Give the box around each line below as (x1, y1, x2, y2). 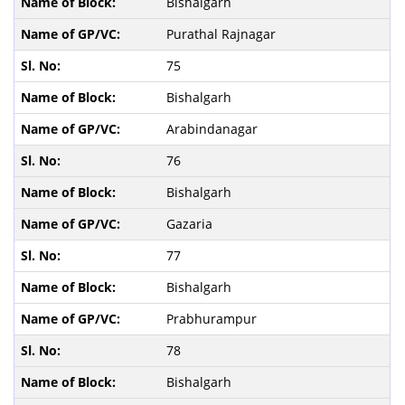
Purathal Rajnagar (165, 24, 279, 42)
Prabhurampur (165, 309, 260, 327)
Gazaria (165, 214, 216, 232)
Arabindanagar (165, 119, 261, 137)
